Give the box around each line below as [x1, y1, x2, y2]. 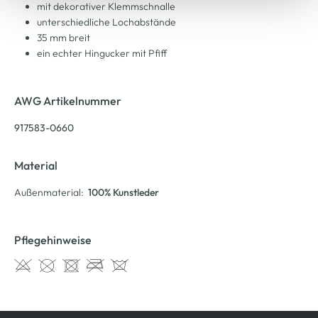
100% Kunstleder [88, 185, 159, 199]
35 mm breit [37, 31, 90, 44]
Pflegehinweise [14, 232, 92, 247]
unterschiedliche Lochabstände [37, 15, 176, 28]
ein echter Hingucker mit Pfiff [37, 46, 167, 60]
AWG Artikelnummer [14, 93, 121, 108]
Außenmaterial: [14, 185, 84, 199]
